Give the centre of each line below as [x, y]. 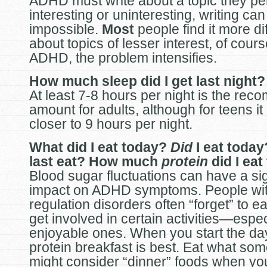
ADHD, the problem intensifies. [123, 58]
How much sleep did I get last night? [147, 81]
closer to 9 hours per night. [111, 124]
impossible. [66, 29]
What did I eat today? [100, 147]
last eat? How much [95, 162]
